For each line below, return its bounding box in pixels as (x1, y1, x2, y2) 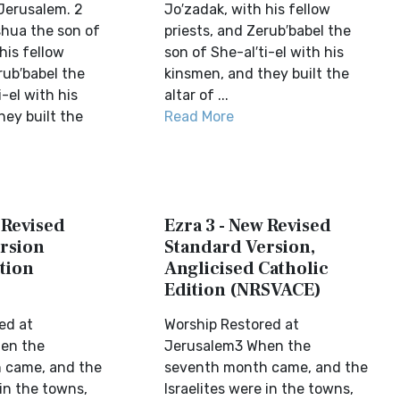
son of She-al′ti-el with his (164, 44, 345, 61)
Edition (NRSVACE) (164, 279, 322, 302)
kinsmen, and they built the (164, 65, 350, 82)
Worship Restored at (164, 316, 300, 333)
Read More (164, 108, 235, 125)
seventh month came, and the (164, 359, 369, 376)
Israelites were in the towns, (164, 380, 354, 397)
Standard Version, (164, 236, 316, 259)
